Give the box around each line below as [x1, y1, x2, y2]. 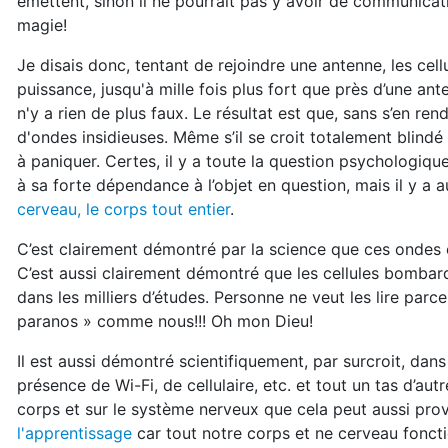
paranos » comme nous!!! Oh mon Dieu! [17, 311, 313, 331]
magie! [17, 15, 67, 35]
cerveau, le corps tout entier [17, 199, 230, 219]
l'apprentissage [17, 423, 132, 443]
